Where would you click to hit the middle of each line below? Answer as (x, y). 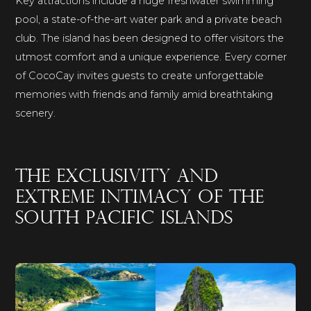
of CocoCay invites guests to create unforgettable (140, 76)
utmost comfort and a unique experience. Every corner (151, 57)
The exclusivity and (117, 178)
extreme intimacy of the (140, 199)
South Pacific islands (124, 219)
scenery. (36, 114)
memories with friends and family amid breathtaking (144, 95)
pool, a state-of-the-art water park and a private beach (149, 20)
